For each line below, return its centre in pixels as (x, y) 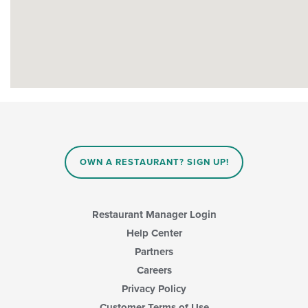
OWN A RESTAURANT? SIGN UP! (154, 163)
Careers (154, 270)
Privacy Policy (154, 288)
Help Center (154, 233)
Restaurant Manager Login (154, 214)
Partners (154, 251)
